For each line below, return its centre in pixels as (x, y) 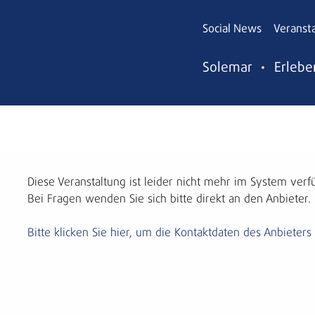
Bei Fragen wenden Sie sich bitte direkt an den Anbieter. (169, 199)
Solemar (227, 68)
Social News (232, 29)
